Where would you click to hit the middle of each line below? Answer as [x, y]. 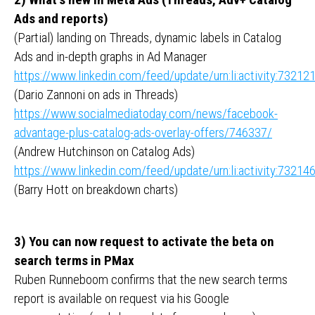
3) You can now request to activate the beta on [144, 242]
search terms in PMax [74, 261]
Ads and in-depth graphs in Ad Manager [110, 57]
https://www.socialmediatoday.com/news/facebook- [146, 114]
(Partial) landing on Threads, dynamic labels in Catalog [148, 38]
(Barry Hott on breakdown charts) [96, 189]
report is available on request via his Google [122, 298]
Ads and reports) [61, 19]
